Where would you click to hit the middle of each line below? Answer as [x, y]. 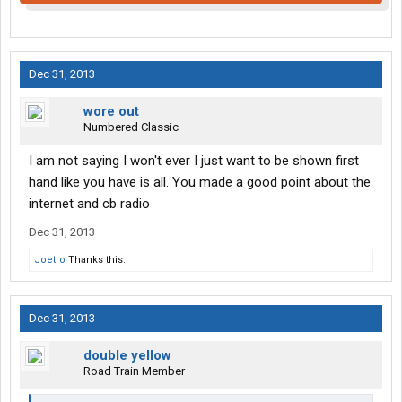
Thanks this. [96, 260]
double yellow [127, 356]
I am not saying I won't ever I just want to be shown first [194, 161]
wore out [111, 112]
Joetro [50, 260]
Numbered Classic [131, 127]
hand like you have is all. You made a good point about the [200, 183]
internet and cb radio [89, 204]
